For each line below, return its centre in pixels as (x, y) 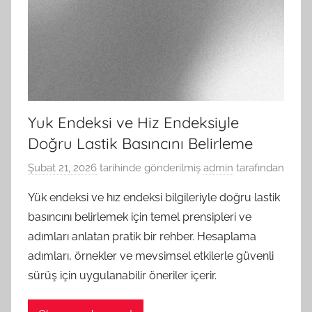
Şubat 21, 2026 (62, 168)
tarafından (259, 168)
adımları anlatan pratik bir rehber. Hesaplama (142, 237)
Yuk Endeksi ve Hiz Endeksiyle (133, 122)
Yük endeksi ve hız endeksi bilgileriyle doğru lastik (154, 198)
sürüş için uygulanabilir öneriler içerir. (122, 276)
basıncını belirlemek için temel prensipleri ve (140, 217)
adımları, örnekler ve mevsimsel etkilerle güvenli (151, 256)
